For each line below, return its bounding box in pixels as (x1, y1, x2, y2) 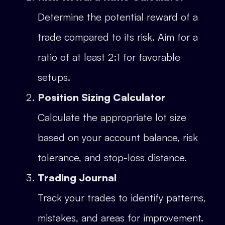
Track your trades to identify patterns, (38, 191, 206, 204)
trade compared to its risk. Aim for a (38, 31, 198, 44)
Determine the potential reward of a (38, 11, 198, 24)
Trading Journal (38, 171, 117, 184)
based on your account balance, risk (38, 131, 198, 144)
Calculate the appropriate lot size (38, 111, 186, 124)
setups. (38, 71, 70, 84)
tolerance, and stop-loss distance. (38, 151, 187, 164)
